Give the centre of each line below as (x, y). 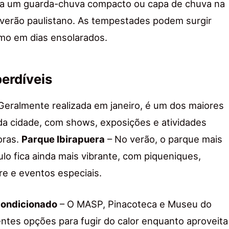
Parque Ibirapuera (63, 139)
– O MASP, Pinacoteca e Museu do (134, 204)
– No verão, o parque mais (164, 139)
